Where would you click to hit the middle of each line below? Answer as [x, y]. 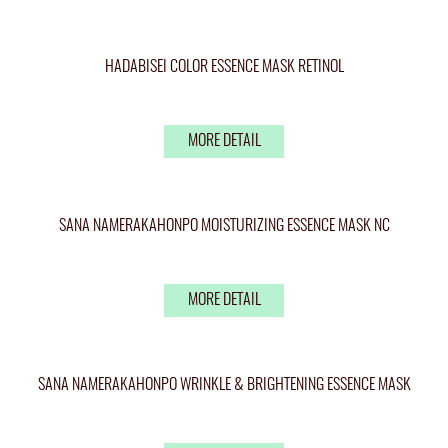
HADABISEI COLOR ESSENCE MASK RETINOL [224, 67]
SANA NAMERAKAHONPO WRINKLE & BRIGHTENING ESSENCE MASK [224, 385]
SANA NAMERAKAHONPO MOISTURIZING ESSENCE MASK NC [224, 226]
